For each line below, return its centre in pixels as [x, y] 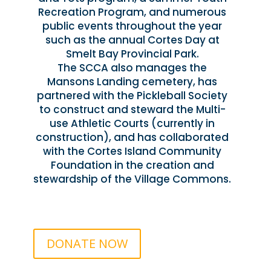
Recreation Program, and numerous [132, 12]
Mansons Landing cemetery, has [132, 82]
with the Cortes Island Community [132, 152]
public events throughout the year [132, 26]
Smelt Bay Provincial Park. [132, 54]
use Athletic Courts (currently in [132, 124]
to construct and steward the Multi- [132, 110]
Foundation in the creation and [132, 165]
